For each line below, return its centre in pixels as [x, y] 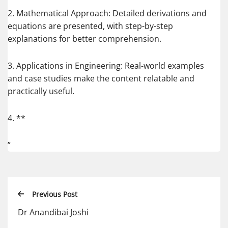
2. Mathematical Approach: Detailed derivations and [107, 13]
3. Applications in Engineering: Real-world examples [106, 66]
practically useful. [41, 91]
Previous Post [55, 194]
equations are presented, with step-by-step [90, 26]
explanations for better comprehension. [84, 39]
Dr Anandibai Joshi [53, 212]
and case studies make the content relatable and [101, 79]
